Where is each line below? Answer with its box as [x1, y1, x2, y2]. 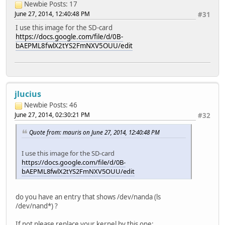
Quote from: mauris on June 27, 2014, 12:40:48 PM [29, 128, 160, 137]
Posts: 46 [49, 100, 77, 110]
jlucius [15, 88, 41, 100]
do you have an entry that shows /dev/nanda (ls [16, 192, 161, 202]
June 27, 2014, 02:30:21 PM [15, 110, 90, 120]
